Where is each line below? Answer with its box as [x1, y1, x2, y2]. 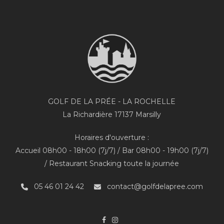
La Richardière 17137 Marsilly [62, 109, 161, 119]
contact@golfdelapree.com [104, 181, 203, 191]
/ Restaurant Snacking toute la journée [44, 158, 179, 168]
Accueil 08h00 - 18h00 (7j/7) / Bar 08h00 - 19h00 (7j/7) [15, 145, 208, 155]
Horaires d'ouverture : [74, 132, 149, 142]
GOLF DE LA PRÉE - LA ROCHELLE [48, 96, 176, 106]
